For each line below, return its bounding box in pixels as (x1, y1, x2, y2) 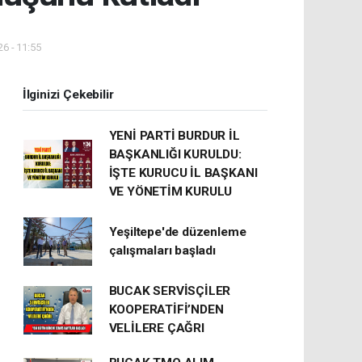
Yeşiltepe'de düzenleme (108, 225, 246, 239)
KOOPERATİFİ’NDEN (108, 302, 224, 317)
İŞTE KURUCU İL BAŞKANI (108, 166, 258, 180)
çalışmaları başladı (108, 243, 216, 258)
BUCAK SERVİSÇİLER (108, 284, 231, 298)
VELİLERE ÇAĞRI (108, 321, 204, 335)
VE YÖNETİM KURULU (108, 184, 233, 199)
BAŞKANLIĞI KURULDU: (108, 147, 242, 162)
